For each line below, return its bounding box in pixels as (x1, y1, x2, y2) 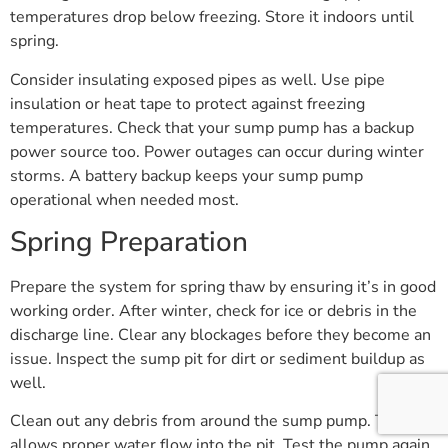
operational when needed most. (10, 188, 239, 211)
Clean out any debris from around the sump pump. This (10, 410, 406, 433)
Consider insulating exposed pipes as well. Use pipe (10, 68, 385, 91)
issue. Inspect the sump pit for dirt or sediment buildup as (10, 347, 425, 370)
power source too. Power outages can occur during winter (10, 140, 424, 163)
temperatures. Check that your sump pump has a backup (10, 116, 414, 139)
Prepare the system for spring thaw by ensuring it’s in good (10, 275, 436, 298)
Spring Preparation (10, 222, 248, 261)
